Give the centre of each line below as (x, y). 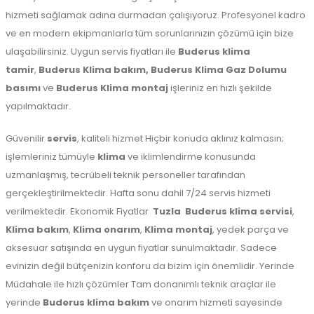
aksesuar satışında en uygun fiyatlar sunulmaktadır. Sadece (141, 248)
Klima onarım (107, 230)
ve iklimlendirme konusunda (192, 157)
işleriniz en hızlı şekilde (220, 88)
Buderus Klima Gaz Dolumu (219, 70)
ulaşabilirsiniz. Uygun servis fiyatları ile (92, 52)
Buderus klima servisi (238, 211)
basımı (23, 88)
